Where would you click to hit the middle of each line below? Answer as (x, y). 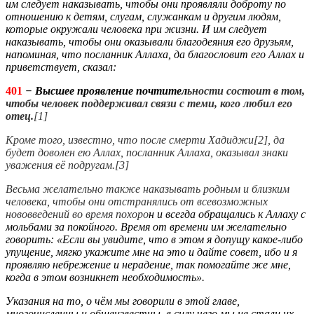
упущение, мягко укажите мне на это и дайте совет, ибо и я (151, 252)
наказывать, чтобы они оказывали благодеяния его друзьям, (150, 41)
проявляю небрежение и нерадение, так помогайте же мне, (148, 264)
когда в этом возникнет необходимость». (105, 277)
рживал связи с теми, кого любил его (201, 103)
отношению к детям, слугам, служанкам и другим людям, (143, 16)
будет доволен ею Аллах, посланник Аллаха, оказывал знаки (147, 152)
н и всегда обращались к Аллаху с (227, 214)
